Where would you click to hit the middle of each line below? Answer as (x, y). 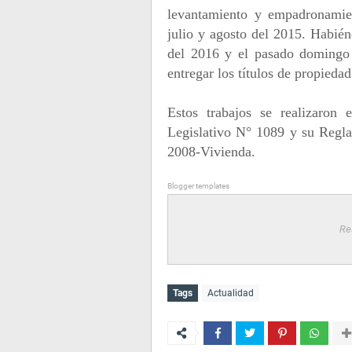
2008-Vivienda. (211, 152)
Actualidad (231, 293)
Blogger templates (198, 186)
